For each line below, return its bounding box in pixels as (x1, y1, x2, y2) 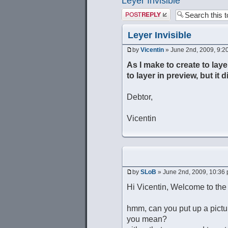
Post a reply (122, 8, 157, 16)
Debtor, (127, 92, 153, 101)
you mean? (127, 214, 167, 223)
